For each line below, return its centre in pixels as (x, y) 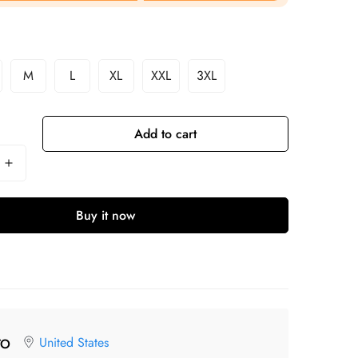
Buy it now (105, 215)
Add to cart (165, 134)
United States (74, 342)
